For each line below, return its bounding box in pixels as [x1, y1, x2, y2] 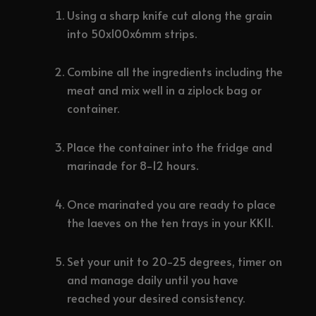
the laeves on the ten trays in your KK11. [67, 214, 274, 231]
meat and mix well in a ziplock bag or [67, 82, 262, 99]
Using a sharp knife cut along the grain [67, 6, 273, 23]
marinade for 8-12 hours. [67, 157, 199, 174]
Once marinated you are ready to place [67, 195, 276, 212]
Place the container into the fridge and [67, 139, 273, 156]
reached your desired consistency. [67, 289, 245, 306]
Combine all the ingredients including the [67, 63, 284, 80]
